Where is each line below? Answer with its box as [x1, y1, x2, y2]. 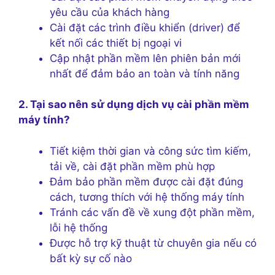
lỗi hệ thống [50, 221, 107, 234]
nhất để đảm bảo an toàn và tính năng [50, 67, 239, 80]
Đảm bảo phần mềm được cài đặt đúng [50, 175, 243, 188]
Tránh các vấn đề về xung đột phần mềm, [50, 206, 255, 219]
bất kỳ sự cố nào [50, 252, 132, 265]
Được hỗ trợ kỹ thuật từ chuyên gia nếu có [50, 236, 257, 249]
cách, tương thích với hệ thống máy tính [50, 190, 244, 203]
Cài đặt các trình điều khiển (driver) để [50, 21, 240, 34]
